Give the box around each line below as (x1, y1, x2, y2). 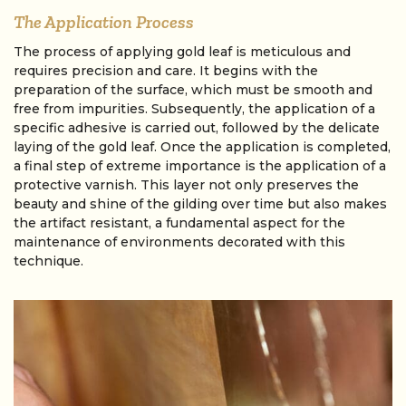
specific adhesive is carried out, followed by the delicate (14, 120, 380, 136)
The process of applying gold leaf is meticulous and (14, 43, 351, 60)
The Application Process (14, 11, 194, 33)
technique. (14, 253, 83, 269)
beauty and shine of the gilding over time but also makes (14, 196, 387, 212)
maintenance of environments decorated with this (14, 234, 345, 250)
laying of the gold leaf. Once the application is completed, (14, 139, 391, 155)
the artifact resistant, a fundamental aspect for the (14, 215, 345, 231)
